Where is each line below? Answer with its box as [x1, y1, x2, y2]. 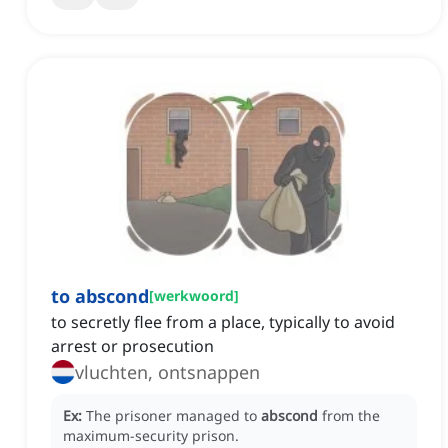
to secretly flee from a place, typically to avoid [51, 311, 395, 334]
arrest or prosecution [51, 335, 214, 358]
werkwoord [154, 286, 234, 306]
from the [322, 406, 380, 426]
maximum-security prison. [63, 426, 239, 446]
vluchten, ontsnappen [75, 360, 260, 385]
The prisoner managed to [86, 406, 261, 426]
